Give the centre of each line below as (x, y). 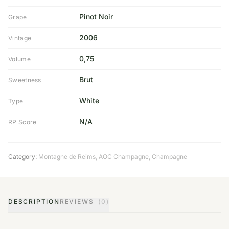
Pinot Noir (96, 17)
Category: (22, 157)
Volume (19, 59)
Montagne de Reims (67, 157)
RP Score (22, 122)
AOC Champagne (124, 157)
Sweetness (25, 80)
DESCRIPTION (34, 202)
